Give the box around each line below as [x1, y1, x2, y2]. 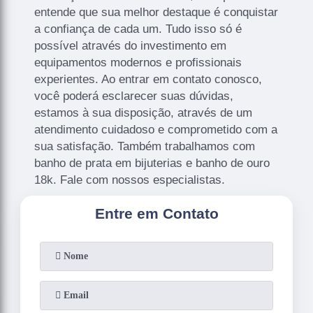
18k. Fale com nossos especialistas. [34, 173, 226, 187]
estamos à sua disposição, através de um [34, 105, 253, 119]
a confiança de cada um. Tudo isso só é [34, 22, 242, 36]
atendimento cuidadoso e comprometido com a [34, 122, 278, 136]
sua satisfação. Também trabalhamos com [34, 139, 256, 153]
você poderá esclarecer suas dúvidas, [34, 89, 234, 103]
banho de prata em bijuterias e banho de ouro [34, 156, 270, 170]
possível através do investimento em [34, 38, 227, 52]
